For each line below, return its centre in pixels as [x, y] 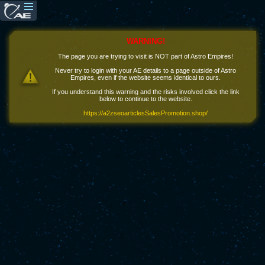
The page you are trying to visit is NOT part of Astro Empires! [146, 56]
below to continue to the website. [146, 99]
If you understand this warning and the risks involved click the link [146, 92]
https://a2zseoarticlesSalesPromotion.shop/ [146, 113]
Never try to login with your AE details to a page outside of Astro [146, 70]
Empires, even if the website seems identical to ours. [146, 77]
